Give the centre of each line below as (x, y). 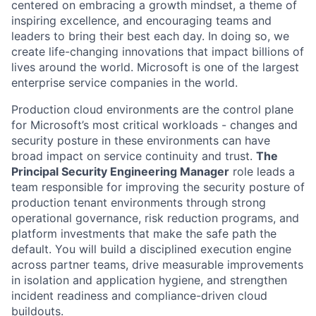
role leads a (262, 171)
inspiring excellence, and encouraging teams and (141, 20)
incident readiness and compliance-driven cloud (139, 296)
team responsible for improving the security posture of (158, 187)
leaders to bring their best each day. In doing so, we (150, 36)
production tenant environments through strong (139, 202)
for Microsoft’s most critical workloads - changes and (154, 125)
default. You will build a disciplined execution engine (151, 249)
